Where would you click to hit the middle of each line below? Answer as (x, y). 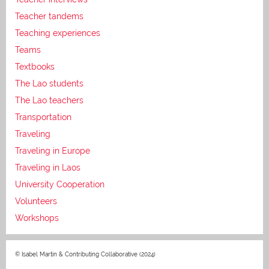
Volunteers (36, 201)
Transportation (43, 117)
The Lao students (49, 83)
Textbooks (35, 67)
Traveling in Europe (53, 151)
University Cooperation (60, 184)
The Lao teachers (49, 100)
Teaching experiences (58, 33)
